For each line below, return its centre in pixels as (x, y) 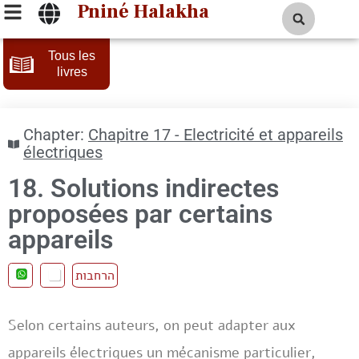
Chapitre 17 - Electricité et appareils (216, 135)
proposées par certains (140, 214)
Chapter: (54, 135)
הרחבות (95, 275)
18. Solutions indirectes (143, 188)
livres (72, 72)
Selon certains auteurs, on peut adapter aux (152, 325)
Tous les (72, 56)
